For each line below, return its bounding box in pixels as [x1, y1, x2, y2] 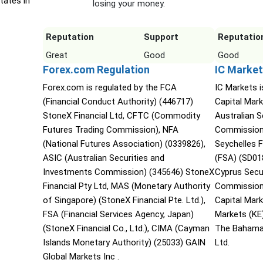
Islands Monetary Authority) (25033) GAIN [42, 237, 205, 248]
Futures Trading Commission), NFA [42, 124, 178, 136]
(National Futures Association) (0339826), [42, 139, 205, 150]
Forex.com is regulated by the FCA [42, 82, 177, 93]
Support [143, 32, 178, 43]
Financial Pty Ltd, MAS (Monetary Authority [42, 181, 210, 192]
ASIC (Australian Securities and [42, 153, 164, 164]
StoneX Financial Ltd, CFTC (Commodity [42, 110, 200, 122]
